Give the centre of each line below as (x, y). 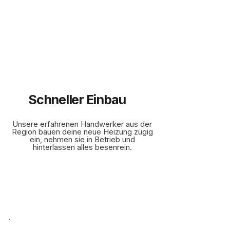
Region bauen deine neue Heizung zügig (82, 132)
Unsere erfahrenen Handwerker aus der (82, 124)
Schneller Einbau (77, 100)
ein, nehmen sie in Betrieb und (82, 139)
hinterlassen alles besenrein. (82, 147)
